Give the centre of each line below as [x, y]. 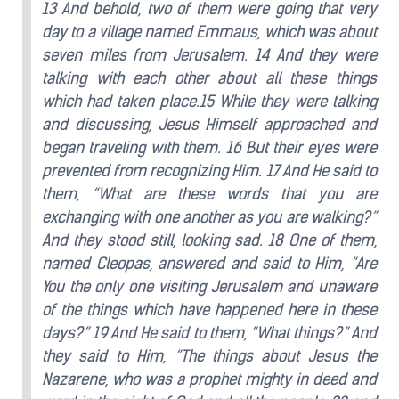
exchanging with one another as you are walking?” [209, 217]
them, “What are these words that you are [209, 194]
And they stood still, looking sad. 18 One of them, [209, 240]
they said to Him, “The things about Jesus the [209, 356]
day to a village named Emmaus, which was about [209, 32]
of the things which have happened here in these [209, 309]
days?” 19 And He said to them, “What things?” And [209, 333]
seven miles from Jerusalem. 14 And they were [209, 55]
